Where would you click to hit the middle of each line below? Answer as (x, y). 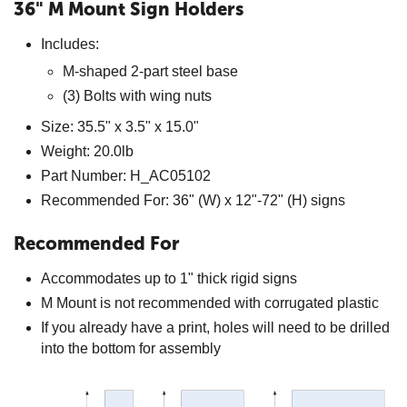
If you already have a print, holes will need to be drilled (215, 328)
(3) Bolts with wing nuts (137, 96)
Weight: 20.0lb (87, 151)
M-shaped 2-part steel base (150, 71)
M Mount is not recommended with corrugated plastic (210, 303)
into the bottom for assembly (131, 348)
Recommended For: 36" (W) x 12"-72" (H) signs (193, 200)
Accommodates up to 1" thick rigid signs (169, 278)
